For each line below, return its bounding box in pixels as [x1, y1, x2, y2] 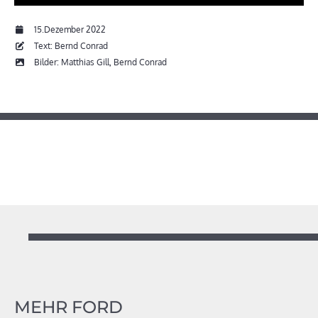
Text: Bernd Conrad [32, 40, 108, 51]
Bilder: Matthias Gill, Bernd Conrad [32, 56, 167, 67]
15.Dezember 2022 [34, 23, 106, 35]
